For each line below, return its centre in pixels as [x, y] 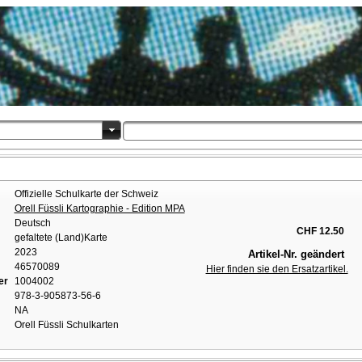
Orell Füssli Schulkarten [66, 325]
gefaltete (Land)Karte [61, 238]
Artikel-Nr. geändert [296, 255]
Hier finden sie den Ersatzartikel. [277, 269]
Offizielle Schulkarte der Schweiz [86, 194]
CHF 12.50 [320, 232]
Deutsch [32, 223]
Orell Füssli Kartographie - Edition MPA [99, 209]
